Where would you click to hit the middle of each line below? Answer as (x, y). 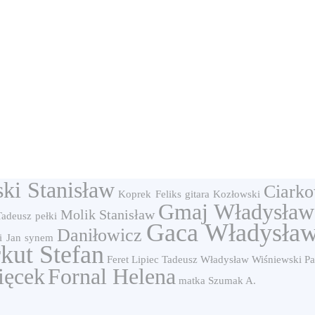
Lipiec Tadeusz (165, 259)
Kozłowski (236, 194)
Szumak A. (232, 281)
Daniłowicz (100, 235)
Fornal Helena (112, 276)
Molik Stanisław (108, 214)
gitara (197, 194)
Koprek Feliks (150, 194)
